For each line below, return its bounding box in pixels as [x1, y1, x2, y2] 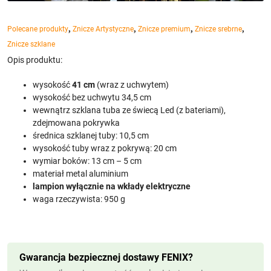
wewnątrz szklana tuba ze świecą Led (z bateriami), [33, 105, 226, 116]
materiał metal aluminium [33, 169, 128, 179]
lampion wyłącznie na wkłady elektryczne [33, 181, 191, 192]
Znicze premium [138, 25, 191, 34]
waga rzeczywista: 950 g [33, 194, 125, 204]
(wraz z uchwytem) [95, 80, 169, 90]
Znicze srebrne [195, 25, 242, 34]
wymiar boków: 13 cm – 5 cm [33, 156, 142, 166]
